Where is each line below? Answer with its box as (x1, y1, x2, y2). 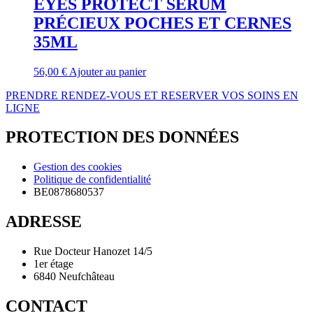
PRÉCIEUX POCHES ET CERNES (34, 13, 291, 32)
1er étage (34, 258, 73, 270)
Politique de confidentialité (34, 173, 151, 186)
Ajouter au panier (69, 65, 146, 78)
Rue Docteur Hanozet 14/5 (34, 245, 152, 258)
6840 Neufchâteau (34, 270, 115, 283)
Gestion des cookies (34, 161, 122, 173)
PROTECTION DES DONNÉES (6, 128, 239, 147)
